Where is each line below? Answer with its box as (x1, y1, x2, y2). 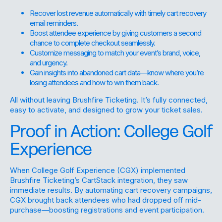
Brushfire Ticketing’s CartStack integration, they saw (10, 175, 188, 185)
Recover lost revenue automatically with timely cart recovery (30, 8, 206, 18)
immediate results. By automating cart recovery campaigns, (10, 185, 212, 195)
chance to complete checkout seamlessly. (30, 38, 155, 48)
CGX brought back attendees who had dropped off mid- (10, 195, 201, 205)
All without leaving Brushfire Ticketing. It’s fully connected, (10, 95, 208, 105)
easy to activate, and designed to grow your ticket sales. (10, 105, 203, 114)
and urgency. (30, 57, 67, 67)
